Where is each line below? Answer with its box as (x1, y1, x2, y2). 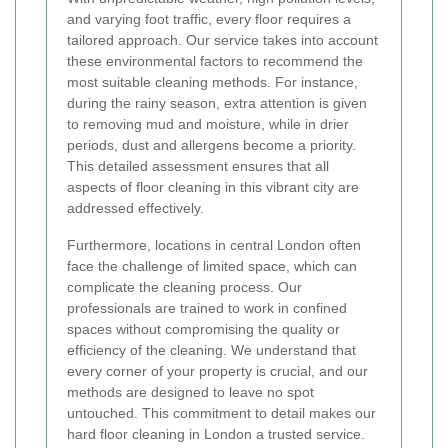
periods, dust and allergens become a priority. (67, 137, 356, 154)
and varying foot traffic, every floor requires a (67, 11, 351, 28)
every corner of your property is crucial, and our (67, 363, 368, 380)
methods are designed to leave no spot (67, 384, 314, 401)
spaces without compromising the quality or (67, 321, 340, 338)
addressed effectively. (67, 200, 204, 217)
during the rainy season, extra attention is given (67, 95, 367, 112)
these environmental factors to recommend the (67, 53, 363, 70)
